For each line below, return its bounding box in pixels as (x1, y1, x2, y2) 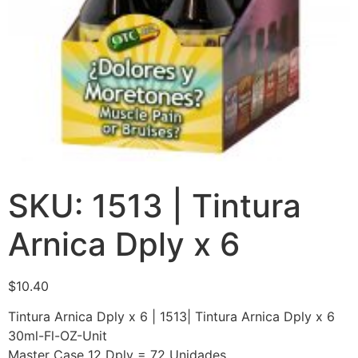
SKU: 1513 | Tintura (8, 185, 301, 225)
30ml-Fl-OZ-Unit (8, 328, 107, 344)
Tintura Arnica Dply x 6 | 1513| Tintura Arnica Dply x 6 (8, 308, 335, 325)
